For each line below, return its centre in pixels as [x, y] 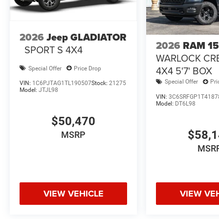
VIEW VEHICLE [73, 193]
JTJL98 [48, 90]
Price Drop [88, 68]
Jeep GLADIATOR [87, 37]
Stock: [100, 83]
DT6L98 [186, 103]
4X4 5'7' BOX [184, 70]
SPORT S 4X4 [54, 49]
